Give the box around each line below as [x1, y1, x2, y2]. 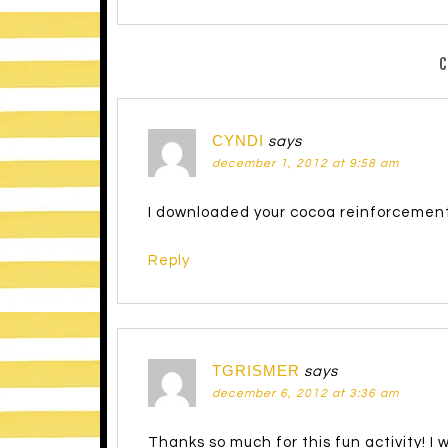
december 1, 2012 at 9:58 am [211, 157, 399, 171]
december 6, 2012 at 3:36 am [211, 387, 399, 401]
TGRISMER [211, 362, 300, 380]
